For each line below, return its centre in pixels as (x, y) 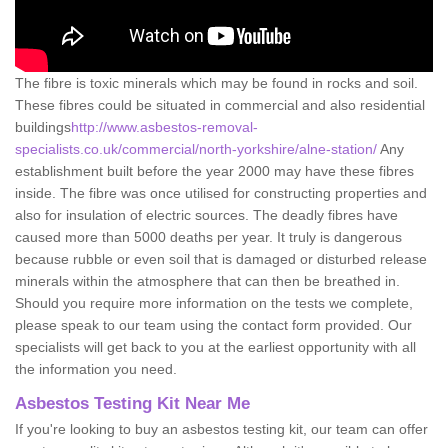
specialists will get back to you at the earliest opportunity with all (215, 346)
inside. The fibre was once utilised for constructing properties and (221, 192)
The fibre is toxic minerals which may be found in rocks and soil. (216, 82)
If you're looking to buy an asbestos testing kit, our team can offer (221, 428)
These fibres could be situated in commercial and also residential (220, 104)
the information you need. (96, 368)
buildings (43, 126)
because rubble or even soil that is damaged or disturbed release (221, 258)
